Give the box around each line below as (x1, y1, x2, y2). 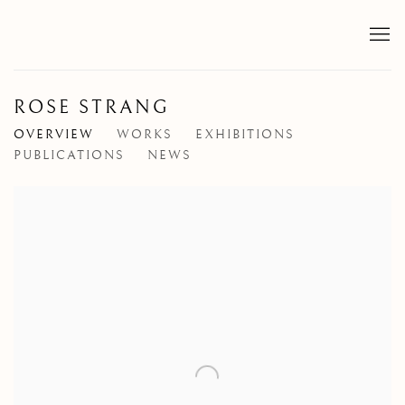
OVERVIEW (14, 127, 94, 143)
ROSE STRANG (14, 97, 171, 119)
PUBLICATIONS (14, 148, 125, 164)
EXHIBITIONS (195, 127, 295, 143)
